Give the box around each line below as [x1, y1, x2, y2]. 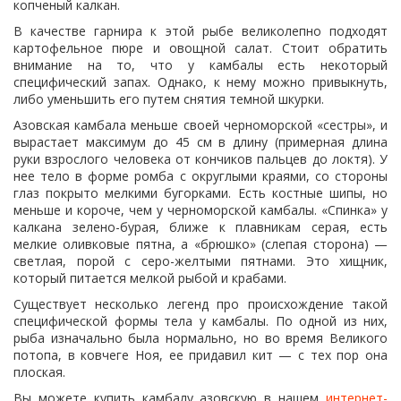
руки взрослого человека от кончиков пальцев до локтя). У [13, 150, 388, 167]
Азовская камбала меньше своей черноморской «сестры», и [13, 116, 388, 133]
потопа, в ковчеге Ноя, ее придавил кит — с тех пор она [13, 346, 388, 363]
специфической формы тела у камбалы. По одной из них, [13, 312, 388, 329]
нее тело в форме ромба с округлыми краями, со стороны [13, 167, 388, 184]
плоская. [13, 363, 65, 380]
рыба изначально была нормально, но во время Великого [13, 329, 388, 346]
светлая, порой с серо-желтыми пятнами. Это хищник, [13, 252, 388, 269]
